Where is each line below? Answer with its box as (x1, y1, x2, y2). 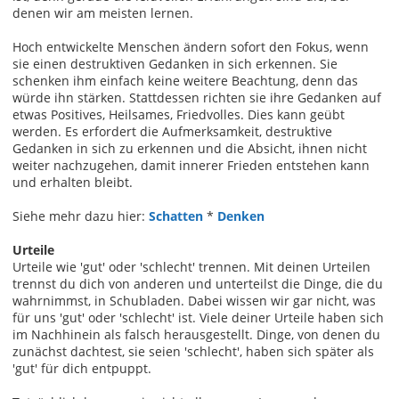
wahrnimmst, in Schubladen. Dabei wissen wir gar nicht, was (12, 291, 376, 309)
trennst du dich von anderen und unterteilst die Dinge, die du (12, 274, 383, 292)
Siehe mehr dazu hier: (12, 207, 149, 224)
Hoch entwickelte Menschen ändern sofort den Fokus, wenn (12, 37, 369, 55)
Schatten (149, 207, 203, 224)
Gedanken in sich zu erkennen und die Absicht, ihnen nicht (12, 139, 367, 157)
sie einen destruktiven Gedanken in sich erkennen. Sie (12, 54, 338, 72)
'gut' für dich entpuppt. (12, 359, 151, 377)
